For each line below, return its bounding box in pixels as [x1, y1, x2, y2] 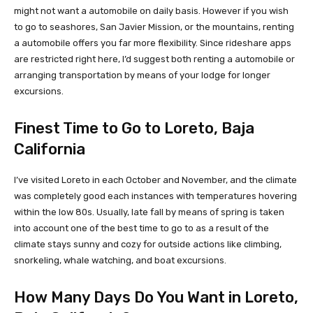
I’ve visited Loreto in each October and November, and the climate [14, 175, 297, 185]
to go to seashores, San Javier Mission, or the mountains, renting [14, 22, 294, 32]
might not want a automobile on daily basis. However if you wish [14, 6, 289, 16]
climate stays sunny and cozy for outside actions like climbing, [14, 239, 282, 249]
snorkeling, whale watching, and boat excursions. [14, 255, 228, 265]
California [14, 140, 85, 159]
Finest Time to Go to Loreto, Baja [14, 119, 254, 138]
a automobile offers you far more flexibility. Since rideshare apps [14, 38, 291, 48]
